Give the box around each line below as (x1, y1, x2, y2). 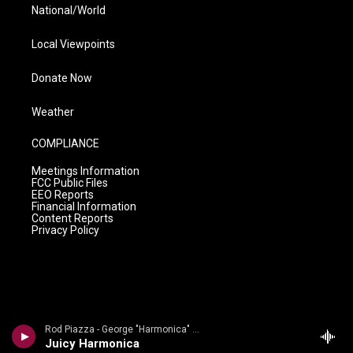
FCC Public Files (32, 176, 108, 190)
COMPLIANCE (32, 137, 99, 150)
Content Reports (32, 212, 113, 225)
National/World (32, 4, 106, 17)
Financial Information (32, 200, 136, 214)
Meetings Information (32, 165, 139, 178)
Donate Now (32, 72, 92, 85)
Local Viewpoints (32, 38, 115, 51)
